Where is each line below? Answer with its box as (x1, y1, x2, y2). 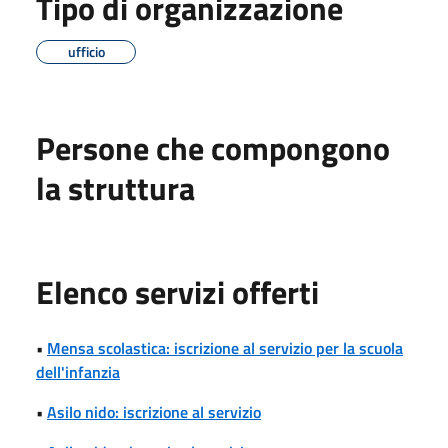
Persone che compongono (36, 123, 390, 172)
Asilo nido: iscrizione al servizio (47, 399, 261, 424)
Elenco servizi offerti (36, 267, 319, 316)
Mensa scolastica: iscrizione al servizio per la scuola (47, 335, 403, 360)
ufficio (67, 40, 105, 62)
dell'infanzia (36, 359, 120, 384)
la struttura (36, 163, 195, 212)
